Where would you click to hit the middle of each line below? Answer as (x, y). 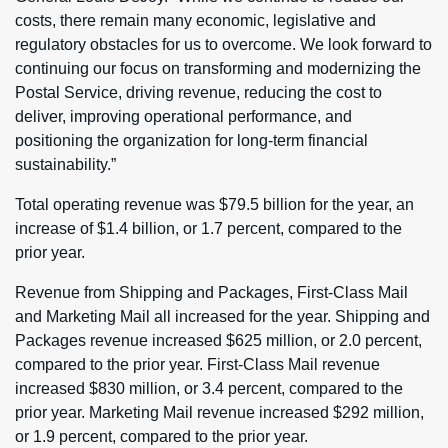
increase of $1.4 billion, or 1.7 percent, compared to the (208, 228)
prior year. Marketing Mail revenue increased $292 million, (219, 412)
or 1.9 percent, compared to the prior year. (161, 436)
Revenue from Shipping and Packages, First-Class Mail (211, 292)
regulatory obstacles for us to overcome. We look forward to (223, 44)
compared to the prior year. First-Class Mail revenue (197, 364)
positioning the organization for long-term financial (191, 140)
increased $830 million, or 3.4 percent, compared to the (209, 388)
